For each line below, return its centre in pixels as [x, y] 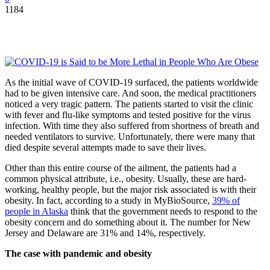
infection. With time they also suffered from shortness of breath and [132, 125]
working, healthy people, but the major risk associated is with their [130, 189]
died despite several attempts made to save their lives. [105, 147]
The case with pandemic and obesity [78, 253]
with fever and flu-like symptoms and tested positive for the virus [128, 115]
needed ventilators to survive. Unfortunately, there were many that [130, 136]
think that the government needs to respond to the [163, 211]
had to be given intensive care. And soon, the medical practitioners [130, 93]
